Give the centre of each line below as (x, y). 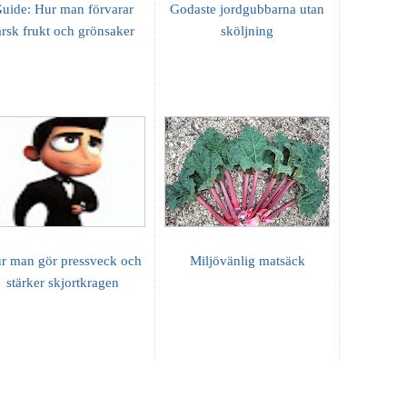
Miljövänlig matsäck (247, 260)
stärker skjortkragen (63, 282)
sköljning (247, 30)
